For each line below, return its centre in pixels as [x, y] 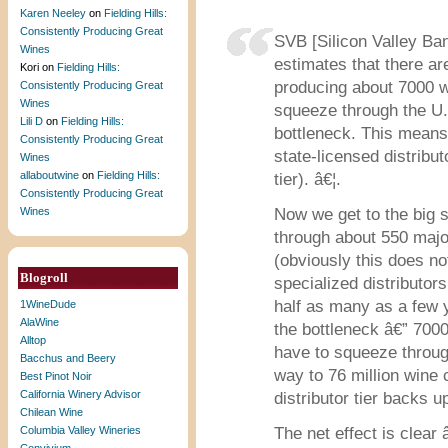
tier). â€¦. [307, 179]
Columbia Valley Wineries [80, 430]
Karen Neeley [53, 13]
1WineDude [48, 304]
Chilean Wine [51, 412]
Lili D [31, 121]
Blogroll [44, 277]
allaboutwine [49, 175]
